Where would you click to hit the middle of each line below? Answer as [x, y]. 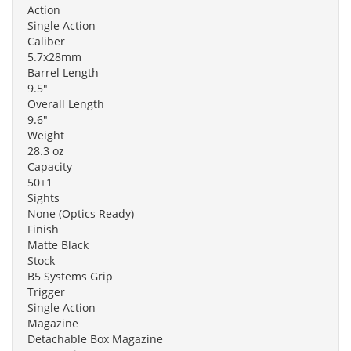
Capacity [50, 166]
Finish [43, 229]
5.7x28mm [54, 56]
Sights [43, 197]
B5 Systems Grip [70, 276]
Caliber [46, 41]
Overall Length [66, 103]
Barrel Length [63, 72]
